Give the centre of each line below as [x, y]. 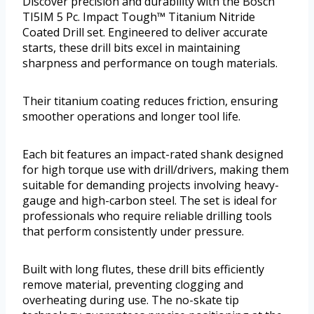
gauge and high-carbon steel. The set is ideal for [150, 200]
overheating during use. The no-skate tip [131, 300]
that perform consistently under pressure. [133, 231]
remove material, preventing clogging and [133, 284]
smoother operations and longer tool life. [131, 116]
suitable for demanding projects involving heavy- [151, 185]
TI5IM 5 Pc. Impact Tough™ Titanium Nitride [139, 16]
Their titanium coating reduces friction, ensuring [150, 101]
